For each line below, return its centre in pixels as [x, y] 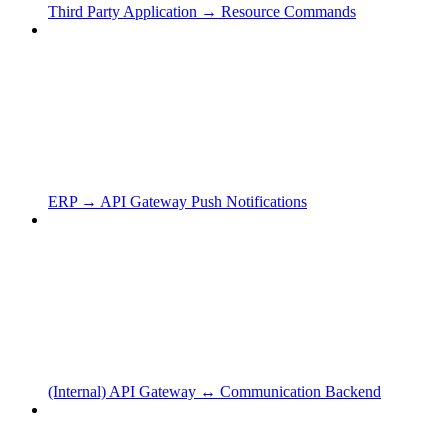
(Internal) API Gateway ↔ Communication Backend [214, 391]
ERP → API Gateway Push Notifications [177, 201]
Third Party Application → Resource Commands [202, 11]
